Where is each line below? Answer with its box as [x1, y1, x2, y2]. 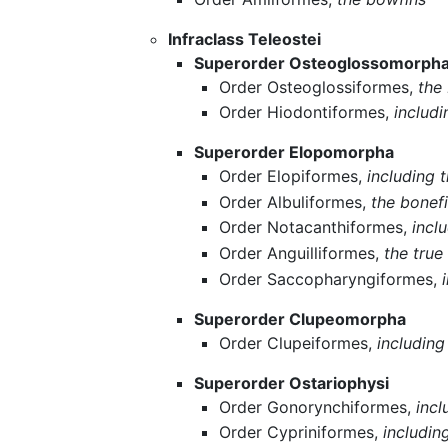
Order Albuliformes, [219, 191, 372, 212]
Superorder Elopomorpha [193, 142, 394, 163]
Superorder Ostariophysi [193, 372, 389, 393]
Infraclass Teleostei [168, 28, 322, 49]
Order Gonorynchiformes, [219, 396, 417, 417]
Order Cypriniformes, [219, 422, 384, 443]
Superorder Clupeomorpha [193, 308, 406, 329]
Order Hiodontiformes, [219, 102, 395, 123]
